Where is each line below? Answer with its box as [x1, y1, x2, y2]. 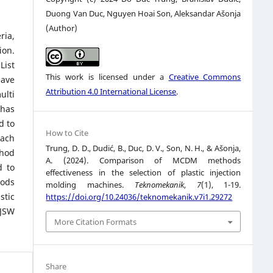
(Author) [46, 23, 78, 34]
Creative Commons [168, 71, 241, 83]
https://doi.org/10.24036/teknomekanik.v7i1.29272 [46, 191, 233, 203]
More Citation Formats [54, 216, 137, 227]
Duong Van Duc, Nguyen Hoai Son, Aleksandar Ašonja [46, 8, 241, 19]
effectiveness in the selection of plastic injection [46, 167, 241, 179]
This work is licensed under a [46, 71, 169, 83]
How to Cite [46, 127, 89, 139]
